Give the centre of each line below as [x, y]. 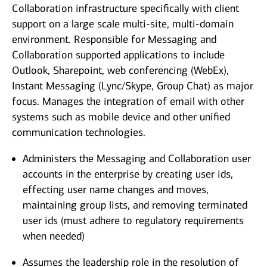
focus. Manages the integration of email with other [128, 102]
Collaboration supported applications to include [118, 55]
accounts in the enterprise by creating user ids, [128, 174]
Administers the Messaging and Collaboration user [137, 159]
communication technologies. [79, 133]
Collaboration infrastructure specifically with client [125, 9]
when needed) [54, 236]
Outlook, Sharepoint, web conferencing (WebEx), [120, 71]
